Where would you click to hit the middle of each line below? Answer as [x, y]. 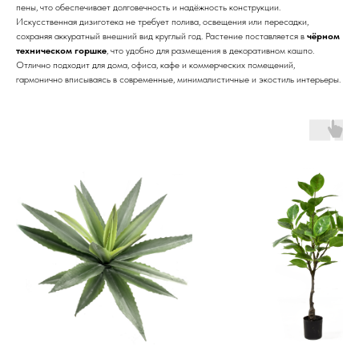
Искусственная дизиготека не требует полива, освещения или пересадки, [162, 21]
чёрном [323, 36]
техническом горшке [61, 50]
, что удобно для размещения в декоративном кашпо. [210, 50]
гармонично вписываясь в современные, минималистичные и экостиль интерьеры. [178, 79]
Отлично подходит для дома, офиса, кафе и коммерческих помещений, [155, 65]
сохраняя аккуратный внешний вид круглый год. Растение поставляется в [161, 36]
